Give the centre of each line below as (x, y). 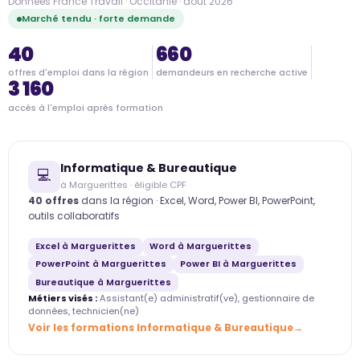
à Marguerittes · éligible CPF (123, 184)
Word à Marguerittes (201, 246)
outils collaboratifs (74, 215)
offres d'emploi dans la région (78, 73)
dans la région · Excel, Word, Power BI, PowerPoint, (197, 200)
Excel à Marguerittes (85, 246)
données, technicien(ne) (84, 311)
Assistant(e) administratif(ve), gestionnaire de (206, 298)
